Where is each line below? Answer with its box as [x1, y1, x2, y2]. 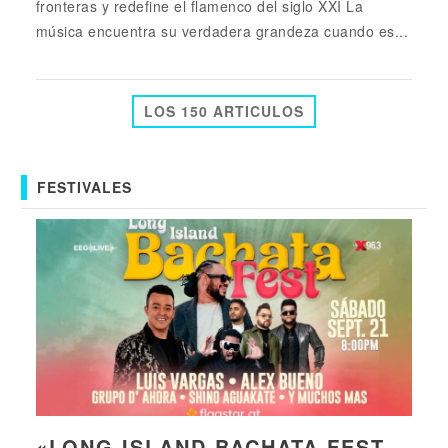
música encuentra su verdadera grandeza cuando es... [35, 20, 409, 41]
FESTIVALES [36, 176, 132, 197]
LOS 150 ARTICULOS [144, 100, 304, 121]
